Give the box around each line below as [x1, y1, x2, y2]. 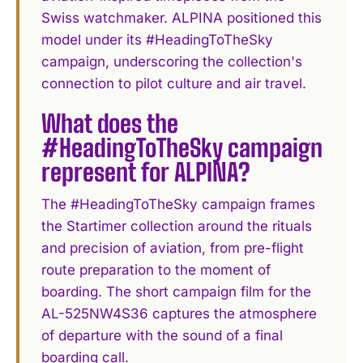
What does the [41, 109, 179, 139]
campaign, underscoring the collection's [41, 53, 303, 70]
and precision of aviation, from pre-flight [41, 240, 305, 257]
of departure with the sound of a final [41, 327, 284, 344]
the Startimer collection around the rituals [41, 218, 313, 235]
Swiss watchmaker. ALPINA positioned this [41, 9, 322, 26]
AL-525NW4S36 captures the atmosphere [41, 305, 318, 322]
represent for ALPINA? [41, 157, 251, 187]
